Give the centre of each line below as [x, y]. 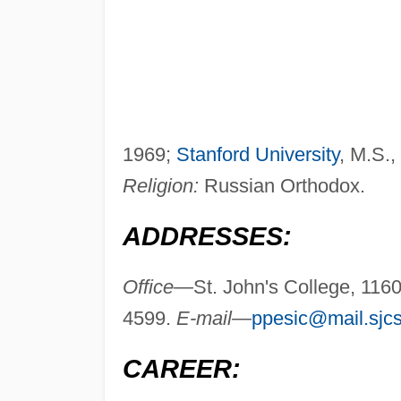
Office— [158, 287]
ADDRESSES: [207, 237]
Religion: [160, 186]
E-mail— [213, 319]
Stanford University [257, 155]
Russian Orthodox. [282, 186]
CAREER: [181, 369]
